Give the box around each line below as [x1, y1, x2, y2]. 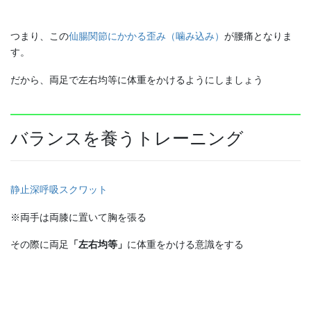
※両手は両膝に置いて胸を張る [10, 210, 146, 222]
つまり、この [10, 30, 69, 42]
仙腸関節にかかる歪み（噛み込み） [69, 30, 224, 42]
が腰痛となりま [224, 30, 292, 42]
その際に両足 [10, 238, 69, 250]
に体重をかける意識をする [127, 238, 244, 250]
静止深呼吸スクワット [10, 183, 108, 194]
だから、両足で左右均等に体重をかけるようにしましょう [10, 73, 263, 85]
